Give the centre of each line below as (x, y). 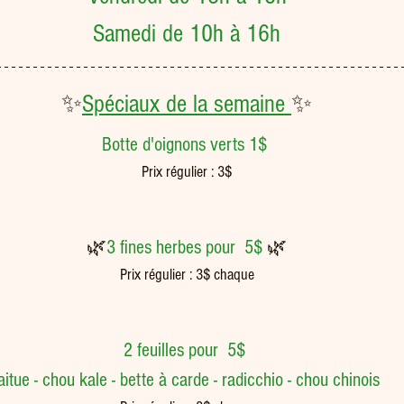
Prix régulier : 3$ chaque (187, 275)
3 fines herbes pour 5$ (187, 248)
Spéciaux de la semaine (187, 104)
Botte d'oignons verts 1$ (187, 145)
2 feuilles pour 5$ (187, 350)
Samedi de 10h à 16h (187, 34)
